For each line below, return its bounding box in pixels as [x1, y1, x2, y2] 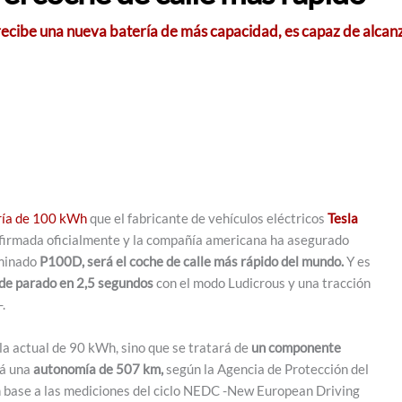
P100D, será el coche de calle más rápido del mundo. [39, 252, 344, 269]
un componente [251, 338, 341, 355]
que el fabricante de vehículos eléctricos [87, 209, 328, 226]
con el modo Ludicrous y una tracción [153, 274, 371, 291]
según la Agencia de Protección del [163, 360, 369, 377]
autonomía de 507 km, [33, 360, 163, 377]
